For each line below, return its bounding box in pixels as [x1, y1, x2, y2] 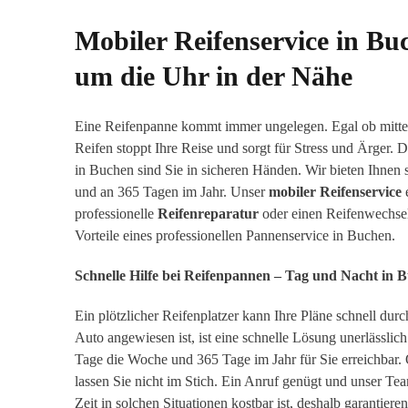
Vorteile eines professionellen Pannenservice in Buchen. [75, 228, 395, 244]
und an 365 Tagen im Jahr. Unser [75, 184, 269, 200]
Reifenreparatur [158, 206, 259, 222]
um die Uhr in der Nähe [75, 61, 352, 92]
